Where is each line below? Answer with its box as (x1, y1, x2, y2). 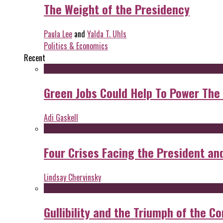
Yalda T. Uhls (87, 28, 126, 40)
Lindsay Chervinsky (44, 171, 101, 183)
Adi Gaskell (44, 111, 78, 123)
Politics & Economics (44, 40, 108, 52)
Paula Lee (44, 28, 72, 40)
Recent (24, 52, 45, 64)
